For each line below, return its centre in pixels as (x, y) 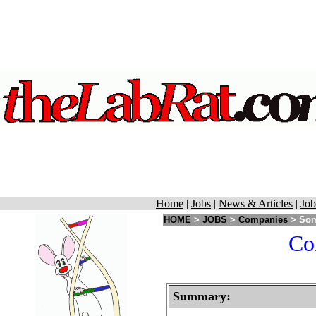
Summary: (202, 296)
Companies (263, 220)
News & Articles (256, 203)
